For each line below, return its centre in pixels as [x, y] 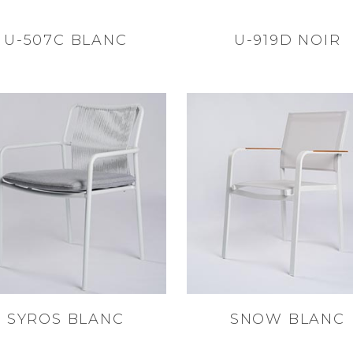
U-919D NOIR [287, 40]
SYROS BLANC [65, 319]
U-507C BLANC [65, 40]
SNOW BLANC [287, 319]
